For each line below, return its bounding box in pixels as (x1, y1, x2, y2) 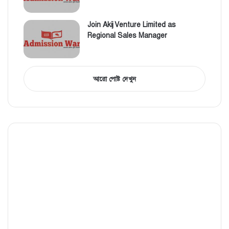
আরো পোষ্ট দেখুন (93, 75, 136, 83)
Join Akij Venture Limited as (87, 20, 176, 29)
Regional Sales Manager (87, 31, 168, 40)
